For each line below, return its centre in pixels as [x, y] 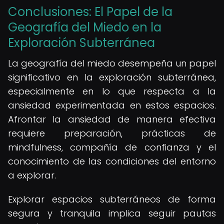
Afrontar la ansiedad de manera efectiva [112, 119]
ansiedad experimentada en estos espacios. [112, 105]
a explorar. [32, 175]
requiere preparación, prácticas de [112, 133]
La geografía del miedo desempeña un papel [112, 63]
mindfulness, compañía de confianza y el [112, 147]
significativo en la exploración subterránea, [112, 77]
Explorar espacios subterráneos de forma [112, 199]
